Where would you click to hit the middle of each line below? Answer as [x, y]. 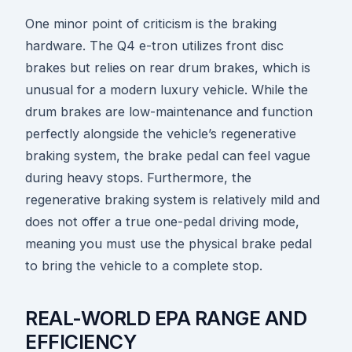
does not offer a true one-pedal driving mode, [162, 222]
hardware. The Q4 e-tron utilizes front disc [154, 46]
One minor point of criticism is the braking [151, 24]
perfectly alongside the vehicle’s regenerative [161, 134]
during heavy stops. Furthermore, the [138, 178]
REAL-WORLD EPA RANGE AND [166, 319]
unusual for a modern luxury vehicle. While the [167, 90]
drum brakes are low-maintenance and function [169, 112]
